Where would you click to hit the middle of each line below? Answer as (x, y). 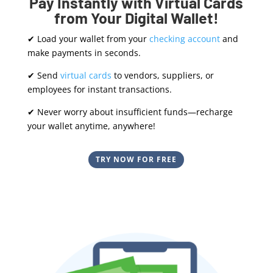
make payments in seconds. (84, 53)
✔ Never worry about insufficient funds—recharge (130, 112)
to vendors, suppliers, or (162, 76)
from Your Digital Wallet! (136, 18)
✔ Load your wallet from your (88, 39)
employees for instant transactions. (99, 90)
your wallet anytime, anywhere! (91, 126)
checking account (184, 39)
